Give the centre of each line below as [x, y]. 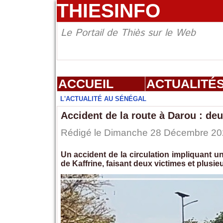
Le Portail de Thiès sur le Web [128, 33]
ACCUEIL [86, 84]
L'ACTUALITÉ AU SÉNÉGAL [103, 99]
